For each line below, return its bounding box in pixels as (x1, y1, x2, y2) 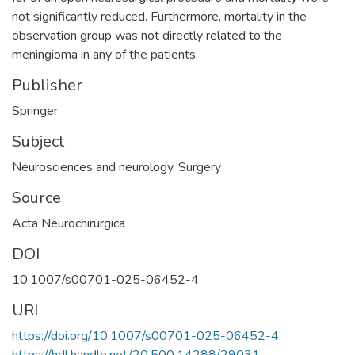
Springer (12, 101, 58, 120)
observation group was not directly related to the (12, 26, 282, 44)
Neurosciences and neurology (12, 158, 173, 176)
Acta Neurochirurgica (12, 214, 125, 232)
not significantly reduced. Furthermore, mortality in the (12, 7, 307, 25)
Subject (12, 130, 64, 152)
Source (12, 186, 61, 208)
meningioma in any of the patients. (12, 45, 198, 63)
